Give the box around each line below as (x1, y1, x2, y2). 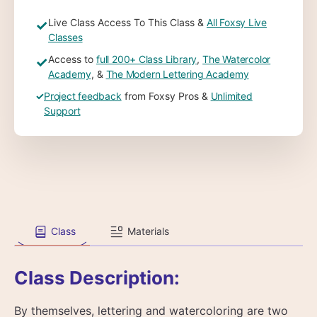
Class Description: (14, 266, 180, 289)
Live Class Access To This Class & (48, 16, 207, 28)
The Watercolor (202, 52, 271, 65)
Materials (127, 225, 169, 237)
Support (44, 104, 81, 117)
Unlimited (210, 89, 253, 102)
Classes (48, 30, 83, 43)
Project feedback (44, 89, 122, 102)
